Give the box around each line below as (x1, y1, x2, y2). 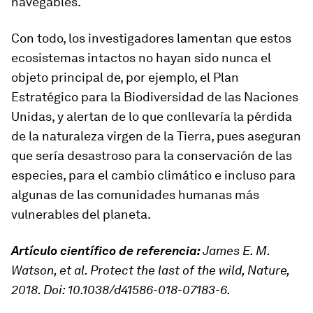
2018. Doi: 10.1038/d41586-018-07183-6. (11, 282, 231, 298)
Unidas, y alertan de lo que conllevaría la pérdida (11, 109, 292, 124)
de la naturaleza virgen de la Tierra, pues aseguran (11, 129, 301, 144)
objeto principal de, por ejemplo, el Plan (11, 70, 239, 85)
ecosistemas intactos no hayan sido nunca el (11, 50, 271, 66)
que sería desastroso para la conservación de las (11, 148, 292, 163)
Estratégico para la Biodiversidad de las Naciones (11, 89, 298, 105)
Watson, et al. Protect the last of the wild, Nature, (11, 263, 289, 278)
